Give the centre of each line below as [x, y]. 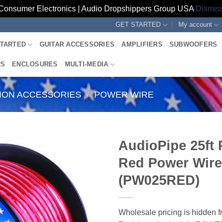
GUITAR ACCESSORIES [77, 44]
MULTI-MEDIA [86, 64]
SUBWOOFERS [193, 44]
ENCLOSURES [35, 64]
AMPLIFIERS [142, 44]
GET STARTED [138, 25]
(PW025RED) [159, 180]
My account [195, 25]
